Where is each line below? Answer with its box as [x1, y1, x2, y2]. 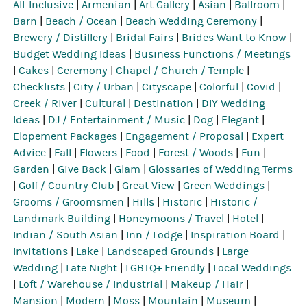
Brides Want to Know [182, 32, 287, 45]
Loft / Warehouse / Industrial [19, 278, 163, 291]
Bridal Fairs [116, 32, 174, 45]
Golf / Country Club [19, 180, 114, 193]
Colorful [199, 81, 239, 94]
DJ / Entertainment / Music [48, 114, 186, 127]
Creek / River [13, 97, 77, 110]
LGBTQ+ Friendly [125, 262, 206, 275]
